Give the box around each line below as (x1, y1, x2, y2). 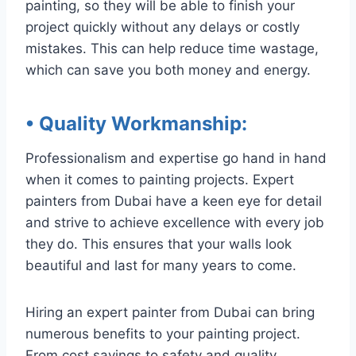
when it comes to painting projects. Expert (25, 171, 294, 188)
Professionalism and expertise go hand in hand (25, 149, 327, 166)
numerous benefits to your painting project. (25, 325, 300, 342)
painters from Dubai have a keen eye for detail (25, 192, 322, 209)
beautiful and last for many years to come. (25, 257, 296, 273)
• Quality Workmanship (25, 111, 242, 135)
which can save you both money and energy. (25, 61, 311, 78)
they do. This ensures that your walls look (25, 235, 292, 252)
